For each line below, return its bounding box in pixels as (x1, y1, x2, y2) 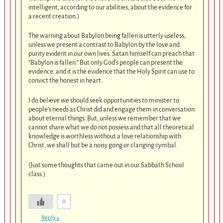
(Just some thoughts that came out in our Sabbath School (28, 161, 185, 169)
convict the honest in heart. (28, 77, 103, 85)
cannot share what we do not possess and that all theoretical (28, 123, 195, 131)
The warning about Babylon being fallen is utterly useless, (28, 32, 186, 40)
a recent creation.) (28, 12, 80, 20)
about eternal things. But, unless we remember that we (28, 114, 181, 122)
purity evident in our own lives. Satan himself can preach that (28, 50, 195, 58)
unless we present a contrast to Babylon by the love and (28, 41, 180, 49)
